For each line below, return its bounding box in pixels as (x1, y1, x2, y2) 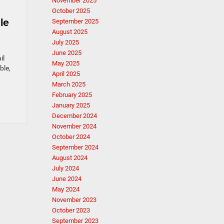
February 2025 (51, 91, 92, 98)
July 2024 (51, 164, 79, 172)
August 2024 (51, 154, 87, 161)
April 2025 (51, 70, 80, 77)
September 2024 (51, 143, 98, 151)
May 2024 (51, 185, 79, 193)
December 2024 (51, 112, 97, 119)
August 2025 (51, 28, 87, 35)
